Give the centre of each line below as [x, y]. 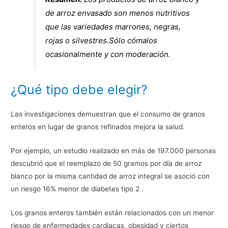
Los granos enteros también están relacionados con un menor [112, 213]
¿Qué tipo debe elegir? [79, 90]
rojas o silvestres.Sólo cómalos [102, 40]
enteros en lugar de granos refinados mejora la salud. [98, 127]
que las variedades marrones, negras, [113, 26]
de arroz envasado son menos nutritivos [118, 13]
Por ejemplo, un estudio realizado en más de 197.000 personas [113, 151]
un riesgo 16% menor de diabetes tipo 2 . [77, 189]
